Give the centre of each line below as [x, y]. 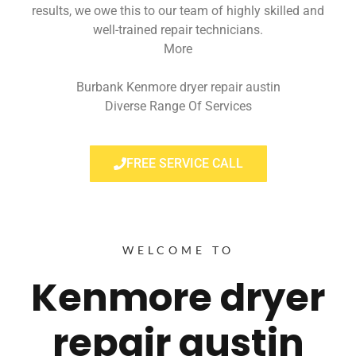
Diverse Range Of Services [178, 106]
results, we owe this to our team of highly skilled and [178, 10]
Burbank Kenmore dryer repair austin [178, 87]
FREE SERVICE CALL [184, 164]
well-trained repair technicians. [178, 29]
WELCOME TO [178, 250]
